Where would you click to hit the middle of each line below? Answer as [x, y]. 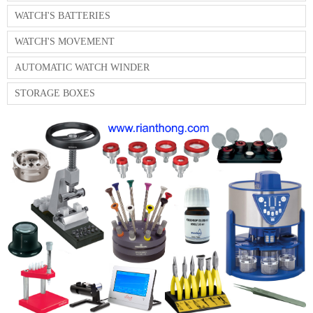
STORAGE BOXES [55, 94]
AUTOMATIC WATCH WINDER [82, 68]
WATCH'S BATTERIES [63, 16]
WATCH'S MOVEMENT [65, 42]
